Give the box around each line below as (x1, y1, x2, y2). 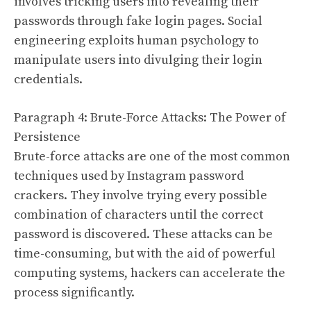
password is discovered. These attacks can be (14, 226, 273, 242)
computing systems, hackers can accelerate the (14, 264, 285, 281)
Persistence (14, 128, 81, 145)
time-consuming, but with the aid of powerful (14, 245, 276, 262)
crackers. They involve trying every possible (14, 187, 267, 203)
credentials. (14, 71, 83, 87)
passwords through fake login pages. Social (14, 12, 262, 29)
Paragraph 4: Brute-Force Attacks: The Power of (14, 109, 286, 126)
